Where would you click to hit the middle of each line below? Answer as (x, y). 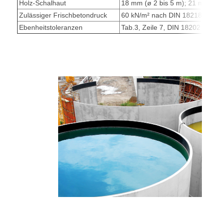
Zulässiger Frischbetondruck (64, 15)
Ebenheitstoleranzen (51, 27)
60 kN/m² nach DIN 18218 (163, 15)
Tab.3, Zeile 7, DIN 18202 (162, 27)
